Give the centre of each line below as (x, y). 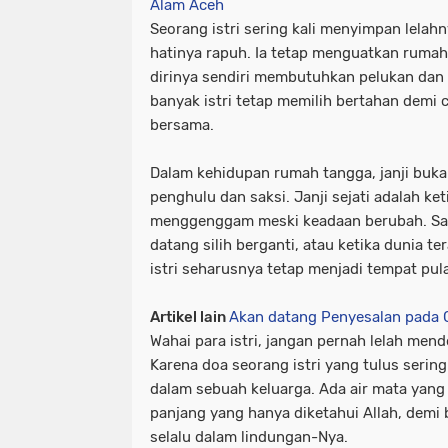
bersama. (182, 125)
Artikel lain (189, 317)
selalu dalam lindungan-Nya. (249, 437)
